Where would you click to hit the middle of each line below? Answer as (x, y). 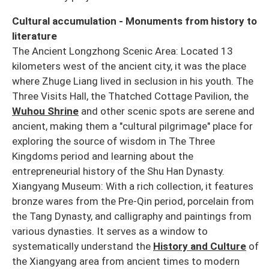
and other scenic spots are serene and (167, 111)
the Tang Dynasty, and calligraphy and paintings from (132, 216)
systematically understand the (83, 246)
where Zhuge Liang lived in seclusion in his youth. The (133, 81)
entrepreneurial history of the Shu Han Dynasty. (118, 171)
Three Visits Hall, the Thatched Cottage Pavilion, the (130, 96)
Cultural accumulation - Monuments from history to (134, 21)
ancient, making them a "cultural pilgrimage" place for (132, 126)
